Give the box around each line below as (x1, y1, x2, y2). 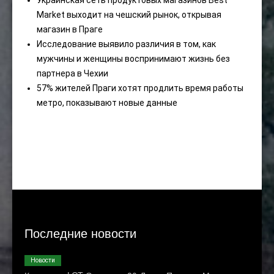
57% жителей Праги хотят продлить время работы (37, 83, 243, 94)
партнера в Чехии (37, 68, 108, 79)
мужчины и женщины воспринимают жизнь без (37, 54, 230, 64)
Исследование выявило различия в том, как (37, 39, 216, 50)
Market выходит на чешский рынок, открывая (37, 10, 221, 20)
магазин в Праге (37, 24, 103, 35)
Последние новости (24, 224, 136, 242)
